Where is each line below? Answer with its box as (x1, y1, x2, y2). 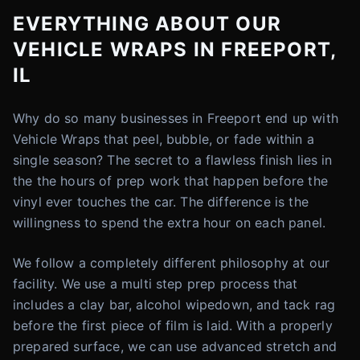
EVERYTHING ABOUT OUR (13, 12, 282, 35)
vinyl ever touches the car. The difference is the (13, 194, 309, 210)
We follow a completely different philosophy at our (13, 255, 330, 271)
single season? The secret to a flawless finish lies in (13, 152, 333, 168)
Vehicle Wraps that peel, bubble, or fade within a (13, 131, 314, 147)
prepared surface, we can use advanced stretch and (13, 338, 337, 354)
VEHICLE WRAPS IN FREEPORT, (13, 38, 337, 61)
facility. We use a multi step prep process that (13, 276, 298, 292)
